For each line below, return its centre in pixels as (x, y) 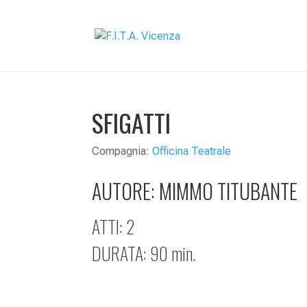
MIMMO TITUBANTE (229, 191)
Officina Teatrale (192, 151)
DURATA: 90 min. (144, 253)
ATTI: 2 (114, 226)
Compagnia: (122, 151)
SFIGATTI (132, 122)
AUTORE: (126, 191)
